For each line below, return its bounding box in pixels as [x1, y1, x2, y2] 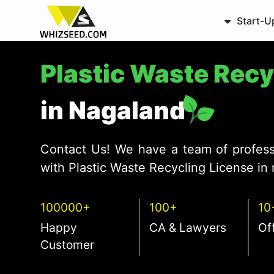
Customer [40, 237, 95, 252]
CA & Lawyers [149, 220, 227, 235]
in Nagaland [40, 95, 186, 125]
